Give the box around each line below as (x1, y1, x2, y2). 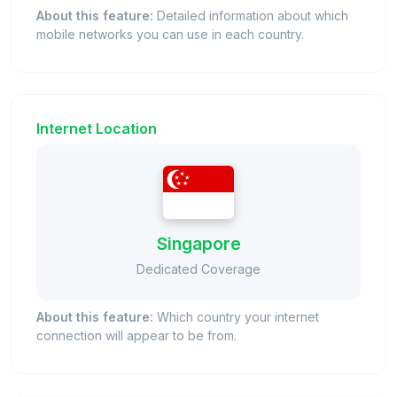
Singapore (156, 232, 241, 254)
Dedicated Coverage (136, 261, 261, 276)
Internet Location (36, 119, 157, 137)
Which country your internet (153, 308, 319, 324)
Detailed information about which (153, 7, 348, 23)
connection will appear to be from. (36, 327, 237, 343)
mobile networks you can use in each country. (36, 26, 304, 42)
